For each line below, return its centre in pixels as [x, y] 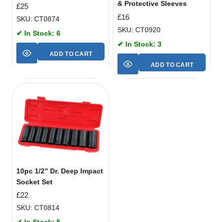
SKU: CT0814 [38, 208]
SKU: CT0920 [139, 29]
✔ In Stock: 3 [139, 44]
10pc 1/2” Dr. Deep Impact [60, 171]
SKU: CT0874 [38, 19]
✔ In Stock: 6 [38, 33]
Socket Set [34, 182]
